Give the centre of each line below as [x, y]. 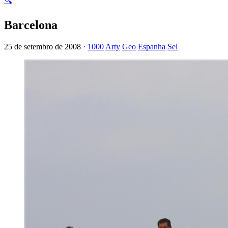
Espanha [152, 46]
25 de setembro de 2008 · [46, 46]
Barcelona [31, 25]
